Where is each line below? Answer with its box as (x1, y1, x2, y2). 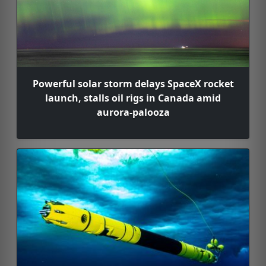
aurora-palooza (96, 106, 170, 119)
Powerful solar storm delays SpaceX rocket (32, 77, 234, 91)
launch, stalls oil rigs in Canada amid (45, 91, 221, 105)
